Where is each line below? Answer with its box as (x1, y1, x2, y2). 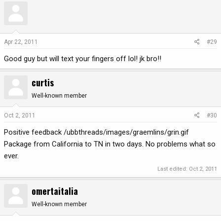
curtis (32, 75, 54, 89)
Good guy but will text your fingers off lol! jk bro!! (4, 54, 161, 63)
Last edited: (157, 165, 189, 172)
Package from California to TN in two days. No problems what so (4, 140, 216, 149)
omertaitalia (32, 184, 78, 197)
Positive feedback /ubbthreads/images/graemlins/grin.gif (4, 128, 189, 137)
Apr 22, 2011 (4, 38, 38, 45)
